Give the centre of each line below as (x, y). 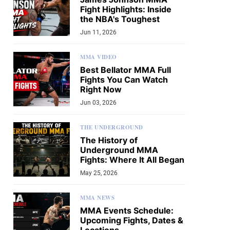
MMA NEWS (97, 198)
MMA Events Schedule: (127, 210)
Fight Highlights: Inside (126, 9)
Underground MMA (119, 150)
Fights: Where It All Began (132, 160)
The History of (109, 140)
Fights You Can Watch (124, 80)
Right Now (101, 89)
